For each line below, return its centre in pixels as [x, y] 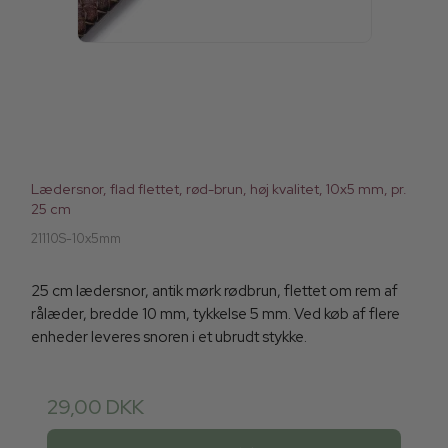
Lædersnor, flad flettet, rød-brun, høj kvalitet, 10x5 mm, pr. [219, 189]
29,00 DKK [95, 407]
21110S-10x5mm [76, 239]
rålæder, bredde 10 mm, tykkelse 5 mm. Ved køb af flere [215, 314]
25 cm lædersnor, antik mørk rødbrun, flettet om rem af [214, 291]
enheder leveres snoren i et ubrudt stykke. [169, 337]
